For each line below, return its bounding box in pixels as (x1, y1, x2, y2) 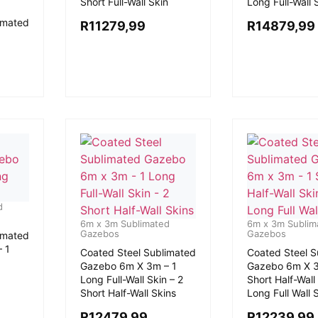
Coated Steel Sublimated (79, 246, 196, 258)
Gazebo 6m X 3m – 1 (79, 260, 177, 272)
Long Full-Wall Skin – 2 (79, 273, 183, 285)
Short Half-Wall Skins (79, 287, 176, 299)
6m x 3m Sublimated (79, 218, 170, 229)
